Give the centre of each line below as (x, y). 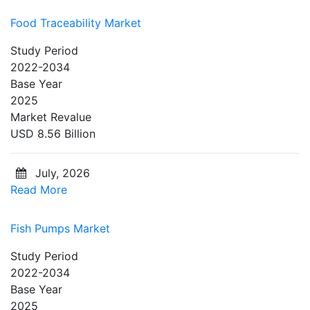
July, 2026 (61, 173)
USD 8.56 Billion (53, 133)
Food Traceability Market (76, 22)
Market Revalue (51, 117)
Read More (39, 189)
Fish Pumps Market (60, 228)
